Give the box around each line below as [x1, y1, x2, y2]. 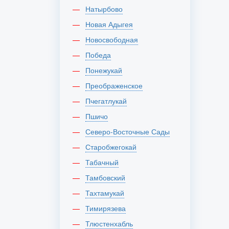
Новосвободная [90, 34, 138, 44]
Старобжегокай [90, 142, 136, 152]
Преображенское [90, 80, 143, 90]
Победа [90, 50, 111, 60]
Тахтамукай [89, 188, 124, 198]
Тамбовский [89, 172, 125, 182]
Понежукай [90, 65, 122, 75]
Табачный [89, 157, 119, 167]
